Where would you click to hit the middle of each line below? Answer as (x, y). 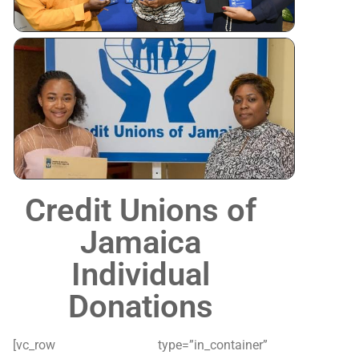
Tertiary (323, 48)
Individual (140, 274)
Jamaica (140, 242)
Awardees (329, 74)
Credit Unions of (140, 210)
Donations (140, 306)
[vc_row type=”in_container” (140, 345)
